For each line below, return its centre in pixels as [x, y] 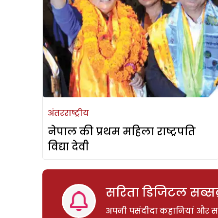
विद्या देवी [68, 147]
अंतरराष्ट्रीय [68, 113]
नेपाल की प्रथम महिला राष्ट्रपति [122, 132]
